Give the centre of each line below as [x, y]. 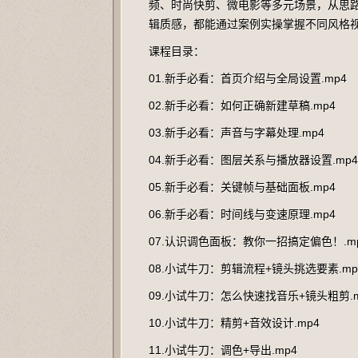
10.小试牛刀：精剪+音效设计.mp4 [234, 323]
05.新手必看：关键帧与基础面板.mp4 [242, 187]
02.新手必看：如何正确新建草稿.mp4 [242, 105]
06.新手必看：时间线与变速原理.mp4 [242, 214]
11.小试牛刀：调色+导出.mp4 [223, 350]
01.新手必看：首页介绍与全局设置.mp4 [248, 78]
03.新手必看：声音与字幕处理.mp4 [237, 133]
